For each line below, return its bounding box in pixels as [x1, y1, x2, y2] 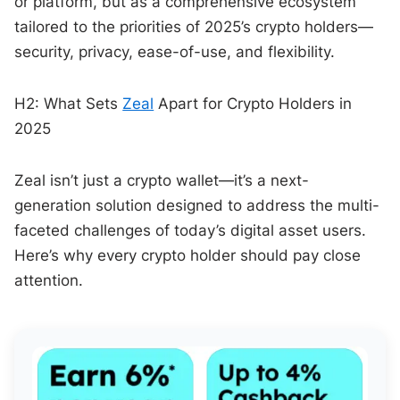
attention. [14, 271, 84, 290]
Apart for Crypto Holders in [154, 95, 353, 113]
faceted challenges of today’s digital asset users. [14, 221, 367, 240]
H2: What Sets [14, 95, 123, 113]
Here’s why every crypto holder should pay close [14, 246, 362, 265]
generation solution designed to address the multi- [14, 196, 380, 215]
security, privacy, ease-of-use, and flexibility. [14, 43, 336, 62]
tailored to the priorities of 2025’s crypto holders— [14, 18, 374, 37]
